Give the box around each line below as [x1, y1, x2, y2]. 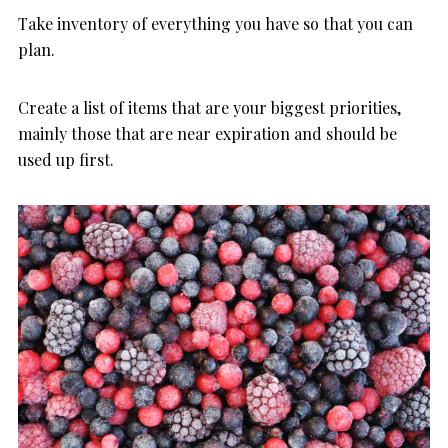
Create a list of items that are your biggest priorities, [18, 97, 401, 119]
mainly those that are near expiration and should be [18, 123, 397, 145]
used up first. [18, 149, 114, 171]
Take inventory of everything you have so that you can [18, 13, 413, 35]
